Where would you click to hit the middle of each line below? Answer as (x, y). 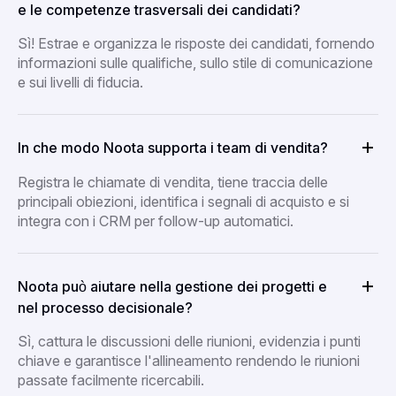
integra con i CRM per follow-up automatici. (156, 221)
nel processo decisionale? (105, 307)
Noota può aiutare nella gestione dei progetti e (172, 286)
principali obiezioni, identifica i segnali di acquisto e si (183, 201)
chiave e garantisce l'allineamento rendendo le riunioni (189, 360)
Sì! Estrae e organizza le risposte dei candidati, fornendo (196, 43)
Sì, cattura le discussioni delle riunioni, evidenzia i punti (189, 341)
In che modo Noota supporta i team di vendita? (173, 147)
